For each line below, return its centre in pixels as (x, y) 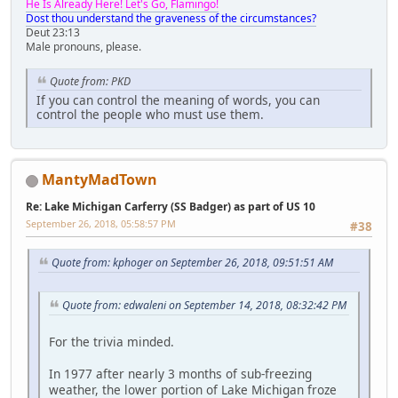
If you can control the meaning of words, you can (178, 99)
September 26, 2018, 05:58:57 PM (101, 223)
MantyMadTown (99, 179)
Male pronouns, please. (84, 47)
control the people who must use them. (150, 114)
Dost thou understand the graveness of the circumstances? (171, 19)
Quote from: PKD (90, 82)
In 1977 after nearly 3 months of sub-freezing (180, 373)
